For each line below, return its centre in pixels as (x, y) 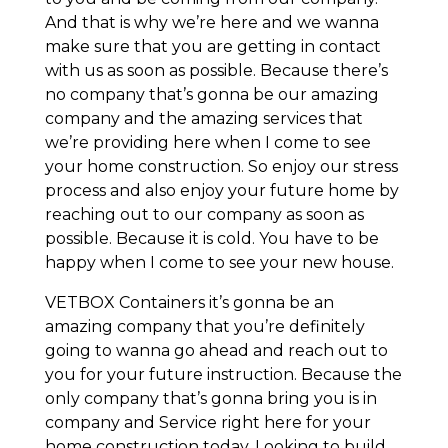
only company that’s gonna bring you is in (210, 399)
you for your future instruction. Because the (223, 375)
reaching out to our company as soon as (204, 215)
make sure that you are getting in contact (212, 47)
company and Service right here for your (207, 423)
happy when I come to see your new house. (219, 263)
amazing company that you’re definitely (204, 327)
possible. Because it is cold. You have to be (211, 239)
